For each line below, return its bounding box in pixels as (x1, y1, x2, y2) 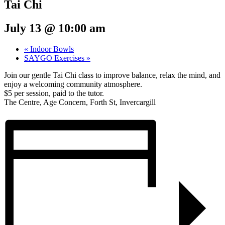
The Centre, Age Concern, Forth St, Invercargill (4, 98, 156, 107)
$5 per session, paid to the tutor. (4, 89, 104, 98)
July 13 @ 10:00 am (4, 21, 105, 35)
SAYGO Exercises (24, 54, 86, 63)
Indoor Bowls (28, 45, 74, 54)
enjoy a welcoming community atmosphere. (4, 80, 142, 89)
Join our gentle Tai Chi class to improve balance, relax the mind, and (4, 71, 220, 80)
